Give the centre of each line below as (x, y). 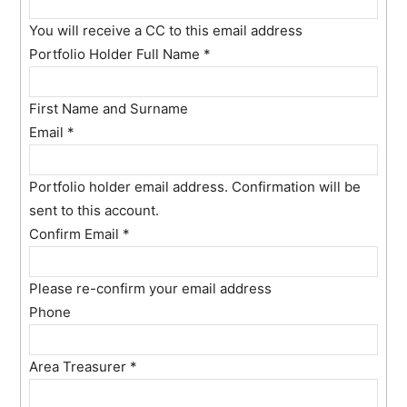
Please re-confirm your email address (151, 288)
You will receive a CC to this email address (166, 30)
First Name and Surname (109, 108)
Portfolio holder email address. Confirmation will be (195, 186)
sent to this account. (94, 210)
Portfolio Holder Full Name (117, 54)
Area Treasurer (80, 366)
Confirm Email (76, 233)
